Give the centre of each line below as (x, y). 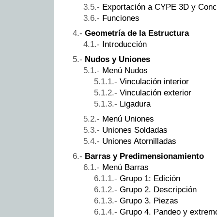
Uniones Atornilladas (139, 141)
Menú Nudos (125, 70)
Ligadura (135, 104)
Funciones (121, 18)
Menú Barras (125, 167)
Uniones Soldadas (135, 130)
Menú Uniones (128, 119)
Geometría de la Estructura (137, 33)
